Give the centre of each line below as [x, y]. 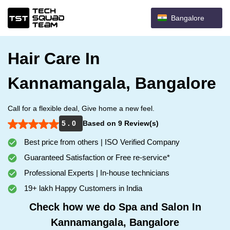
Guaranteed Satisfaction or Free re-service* [96, 157]
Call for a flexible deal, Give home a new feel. [81, 108]
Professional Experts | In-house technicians [96, 173]
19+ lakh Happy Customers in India [82, 188]
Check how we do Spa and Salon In [115, 207]
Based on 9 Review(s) [121, 123]
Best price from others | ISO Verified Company [101, 142]
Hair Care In [54, 59]
